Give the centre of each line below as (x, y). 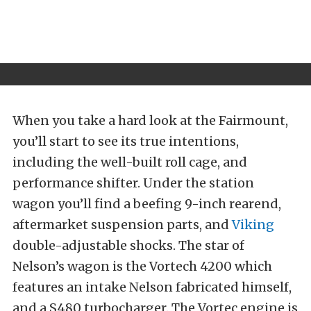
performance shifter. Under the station (133, 183)
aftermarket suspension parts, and (122, 224)
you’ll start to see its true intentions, (126, 141)
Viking (253, 224)
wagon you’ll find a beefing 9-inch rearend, (147, 203)
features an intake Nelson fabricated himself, (152, 287)
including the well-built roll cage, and (130, 162)
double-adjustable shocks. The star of (128, 245)
